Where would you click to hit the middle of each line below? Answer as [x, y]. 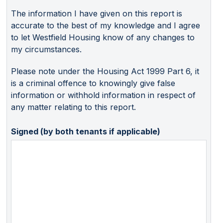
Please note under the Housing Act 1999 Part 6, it [105, 71]
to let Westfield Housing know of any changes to [103, 37]
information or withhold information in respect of [103, 95]
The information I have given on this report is [97, 13]
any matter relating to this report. [73, 107]
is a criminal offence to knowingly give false [93, 83]
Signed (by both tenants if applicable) [86, 131]
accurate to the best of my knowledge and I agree [106, 25]
